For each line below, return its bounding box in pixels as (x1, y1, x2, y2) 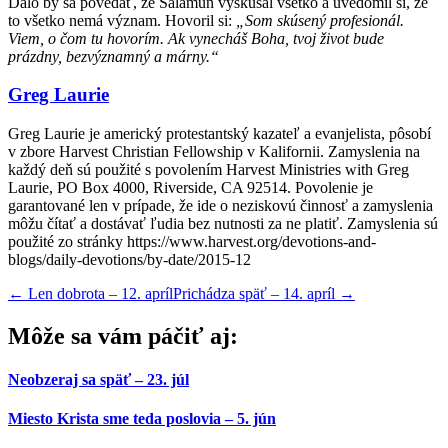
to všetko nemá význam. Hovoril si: (8, 11, 236, 29)
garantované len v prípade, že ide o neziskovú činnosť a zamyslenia (8, 197, 433, 215)
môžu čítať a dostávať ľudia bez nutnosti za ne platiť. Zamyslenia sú (8, 215, 438, 233)
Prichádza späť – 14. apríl (173, 285, 339, 303)
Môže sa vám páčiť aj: (8, 322, 238, 349)
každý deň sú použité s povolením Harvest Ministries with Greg (8, 161, 409, 179)
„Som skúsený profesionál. (236, 11, 404, 29)
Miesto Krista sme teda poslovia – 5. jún (8, 410, 276, 428)
